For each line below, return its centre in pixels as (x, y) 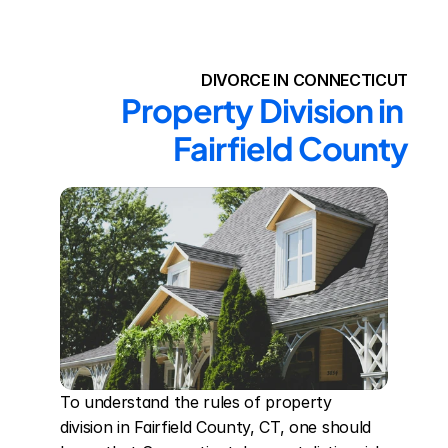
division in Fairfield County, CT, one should (215, 427)
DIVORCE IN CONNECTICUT (304, 80)
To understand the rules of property (196, 402)
